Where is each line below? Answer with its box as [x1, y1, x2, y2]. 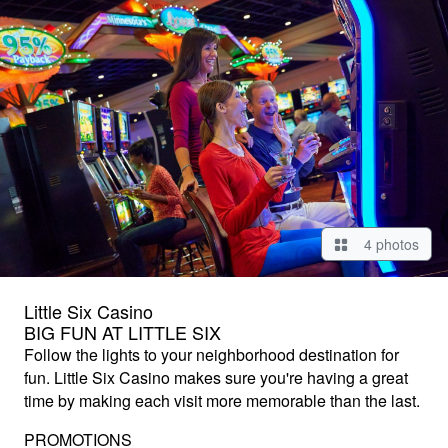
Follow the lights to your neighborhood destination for [24, 343, 399, 367]
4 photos [356, 234, 419, 255]
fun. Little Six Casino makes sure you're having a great [24, 366, 408, 390]
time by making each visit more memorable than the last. [24, 389, 420, 413]
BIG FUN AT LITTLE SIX [24, 319, 221, 346]
